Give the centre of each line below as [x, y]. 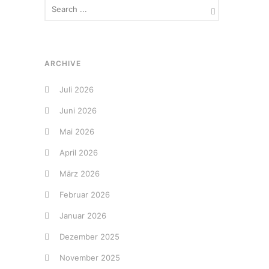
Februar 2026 [85, 195]
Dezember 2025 [89, 237]
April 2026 [79, 153]
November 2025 [90, 258]
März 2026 [80, 174]
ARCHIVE [63, 63]
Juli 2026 [77, 89]
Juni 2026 [78, 110]
